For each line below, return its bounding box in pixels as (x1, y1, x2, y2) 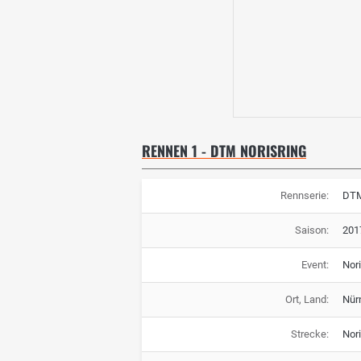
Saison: (294, 223, 329, 236)
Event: (301, 258, 329, 271)
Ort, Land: (284, 293, 329, 305)
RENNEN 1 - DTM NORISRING (142, 140, 306, 162)
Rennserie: (280, 189, 329, 201)
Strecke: (290, 327, 329, 340)
